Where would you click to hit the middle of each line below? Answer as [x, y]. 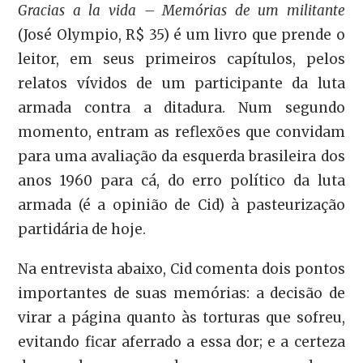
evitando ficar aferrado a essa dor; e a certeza [181, 342]
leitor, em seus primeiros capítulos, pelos [181, 59]
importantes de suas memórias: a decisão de [181, 293]
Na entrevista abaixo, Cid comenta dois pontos [181, 269]
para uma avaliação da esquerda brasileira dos [181, 156]
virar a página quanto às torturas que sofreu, [181, 317]
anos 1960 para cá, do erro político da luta [181, 180]
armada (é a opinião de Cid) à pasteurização [181, 205]
